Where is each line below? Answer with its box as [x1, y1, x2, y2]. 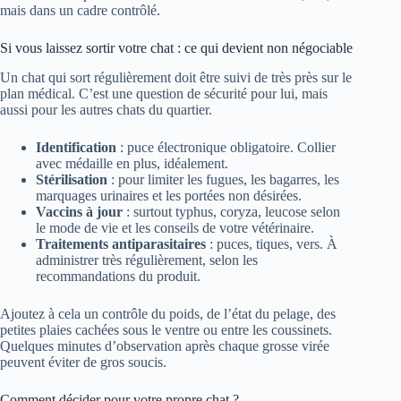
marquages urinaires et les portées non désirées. [36, 188, 302, 204]
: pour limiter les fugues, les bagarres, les [107, 172, 339, 188]
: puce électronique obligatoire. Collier [116, 140, 336, 156]
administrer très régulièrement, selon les [36, 252, 258, 269]
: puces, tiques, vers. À [206, 236, 337, 252]
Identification [36, 140, 116, 156]
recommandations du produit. [36, 269, 200, 285]
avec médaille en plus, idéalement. [36, 156, 228, 172]
